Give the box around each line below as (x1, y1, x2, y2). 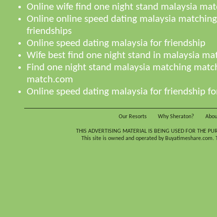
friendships (27, 27, 72, 36)
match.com (27, 75, 73, 85)
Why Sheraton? (158, 114, 194, 120)
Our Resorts (119, 114, 147, 120)
